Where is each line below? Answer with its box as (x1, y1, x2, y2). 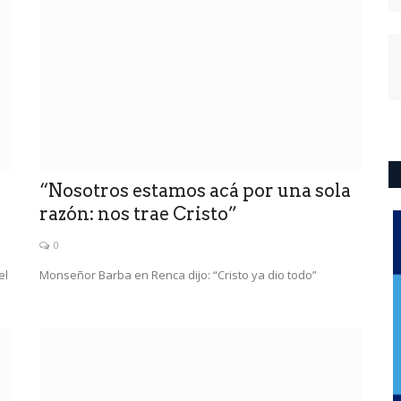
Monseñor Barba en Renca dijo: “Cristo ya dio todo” (39, 266, 317, 283)
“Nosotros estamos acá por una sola (39, 179, 351, 201)
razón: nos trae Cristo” (39, 202, 237, 225)
